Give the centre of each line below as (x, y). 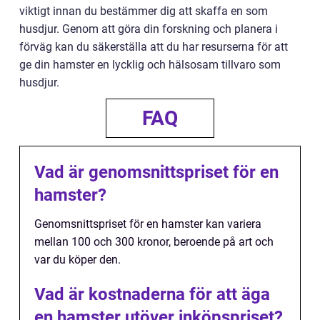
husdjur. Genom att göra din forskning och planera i (149, 29)
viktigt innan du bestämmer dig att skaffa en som (144, 11)
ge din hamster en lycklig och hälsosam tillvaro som (150, 65)
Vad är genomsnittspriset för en (156, 172)
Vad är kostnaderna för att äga (152, 295)
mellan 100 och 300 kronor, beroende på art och (154, 242)
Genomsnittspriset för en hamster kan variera (148, 224)
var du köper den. (77, 260)
